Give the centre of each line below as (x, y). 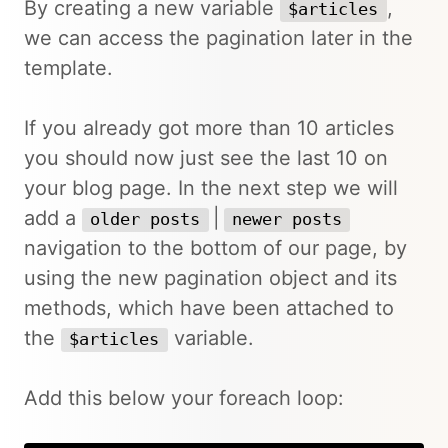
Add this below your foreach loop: (184, 398)
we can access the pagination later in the (218, 38)
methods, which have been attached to (209, 308)
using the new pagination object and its (210, 278)
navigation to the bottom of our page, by (215, 248)
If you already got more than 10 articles (209, 128)
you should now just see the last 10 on (206, 158)
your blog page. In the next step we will (211, 188)
